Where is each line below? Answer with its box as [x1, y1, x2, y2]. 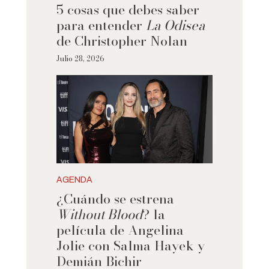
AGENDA [56, 175, 92, 185]
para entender [56, 14, 146, 35]
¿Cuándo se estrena [56, 189, 174, 210]
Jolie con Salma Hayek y [56, 235, 205, 256]
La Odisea [145, 14, 205, 35]
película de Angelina [56, 220, 184, 241]
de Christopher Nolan [56, 30, 187, 51]
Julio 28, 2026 [56, 52, 104, 64]
